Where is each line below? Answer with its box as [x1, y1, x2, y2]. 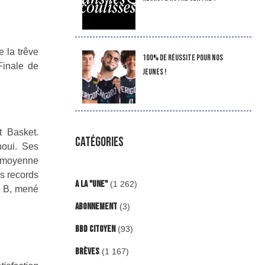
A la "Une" [75, 179, 108, 190]
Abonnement [75, 201, 117, 212]
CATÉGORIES [75, 134, 124, 150]
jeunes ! [142, 67, 166, 77]
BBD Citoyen [75, 224, 115, 235]
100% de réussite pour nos [142, 53, 223, 63]
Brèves [75, 246, 99, 257]
